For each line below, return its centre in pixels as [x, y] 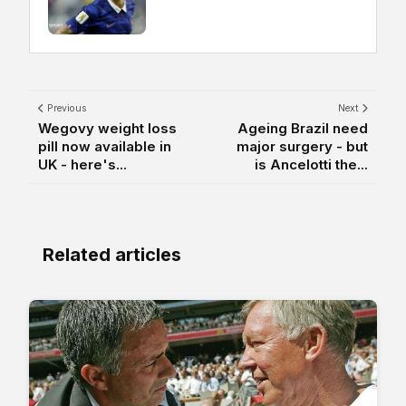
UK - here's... [82, 165]
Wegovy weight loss [107, 129]
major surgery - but [302, 147]
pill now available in [105, 147]
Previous [66, 109]
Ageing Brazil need [303, 129]
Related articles [112, 255]
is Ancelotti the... [311, 165]
